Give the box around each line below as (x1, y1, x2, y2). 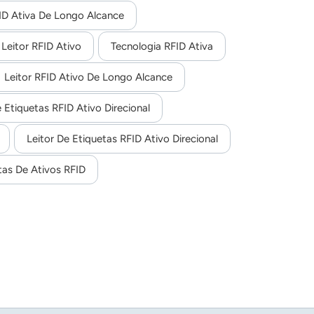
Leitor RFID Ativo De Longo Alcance (4, 71, 172, 84)
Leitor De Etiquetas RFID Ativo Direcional (27, 132, 218, 146)
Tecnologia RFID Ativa (111, 40, 213, 53)
